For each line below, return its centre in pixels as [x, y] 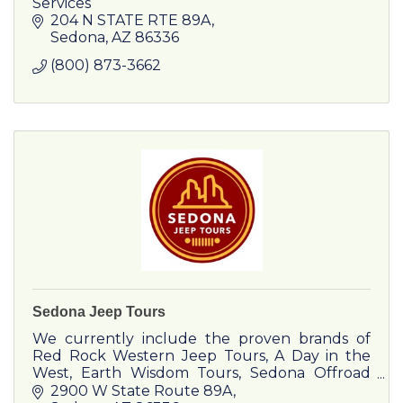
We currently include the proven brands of [201, 339]
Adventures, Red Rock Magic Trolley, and [201, 390]
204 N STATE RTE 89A [131, 21]
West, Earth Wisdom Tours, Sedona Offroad [201, 373]
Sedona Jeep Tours [99, 312]
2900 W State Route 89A [142, 391]
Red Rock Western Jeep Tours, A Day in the [201, 356]
